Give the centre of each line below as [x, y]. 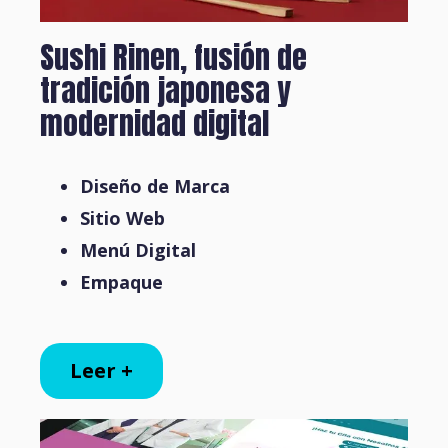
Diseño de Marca [155, 185]
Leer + [101, 370]
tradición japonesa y [165, 90]
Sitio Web [122, 217]
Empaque [121, 281]
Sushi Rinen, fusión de [173, 57]
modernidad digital [154, 123]
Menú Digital [138, 249]
